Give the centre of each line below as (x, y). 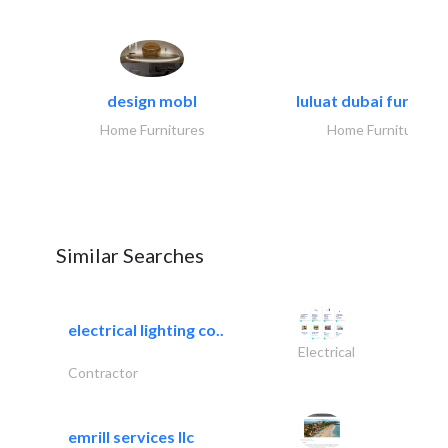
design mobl (152, 101)
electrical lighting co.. (146, 330)
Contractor (103, 373)
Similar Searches (130, 255)
